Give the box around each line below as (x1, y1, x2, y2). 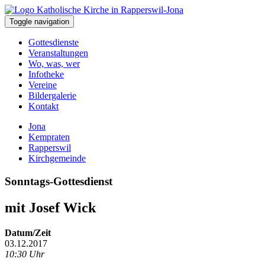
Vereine (28, 80, 57, 90)
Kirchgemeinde (28, 153, 86, 163)
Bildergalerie (28, 91, 76, 101)
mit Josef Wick (5, 199, 96, 215)
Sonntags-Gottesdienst (5, 174, 112, 188)
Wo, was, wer (28, 59, 80, 69)
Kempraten (28, 132, 70, 142)
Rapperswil (28, 143, 71, 153)
